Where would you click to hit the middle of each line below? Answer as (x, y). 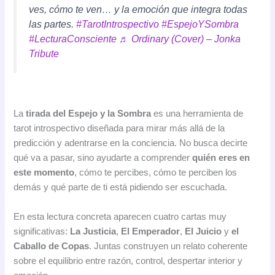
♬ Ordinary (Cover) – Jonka (180, 39)
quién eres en (221, 158)
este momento (44, 173)
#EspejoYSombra (200, 24)
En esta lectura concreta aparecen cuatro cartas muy (120, 216)
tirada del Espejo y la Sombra (89, 114)
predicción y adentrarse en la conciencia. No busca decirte (131, 143)
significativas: (42, 231)
